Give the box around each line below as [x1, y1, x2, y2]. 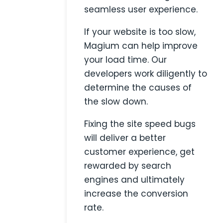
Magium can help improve [84, 40, 198, 52]
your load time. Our [84, 54, 167, 66]
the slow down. [84, 96, 148, 108]
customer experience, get [84, 146, 195, 158]
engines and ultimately [84, 174, 185, 186]
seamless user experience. [84, 3, 198, 16]
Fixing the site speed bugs [84, 118, 196, 130]
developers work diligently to [84, 68, 208, 80]
